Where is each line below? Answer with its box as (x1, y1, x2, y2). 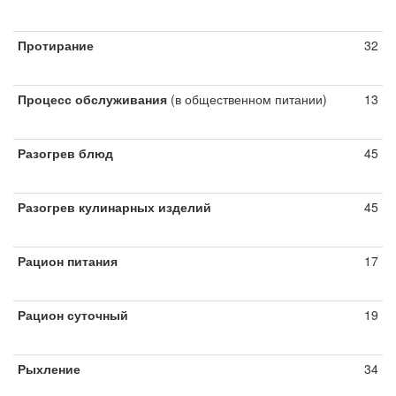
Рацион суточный (18, 306, 128, 324)
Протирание (18, 36, 94, 54)
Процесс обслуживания (18, 90, 167, 108)
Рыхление (18, 360, 80, 377)
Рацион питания (18, 252, 118, 270)
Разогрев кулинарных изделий (18, 198, 211, 216)
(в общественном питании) (167, 90, 327, 108)
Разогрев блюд (18, 144, 113, 162)
